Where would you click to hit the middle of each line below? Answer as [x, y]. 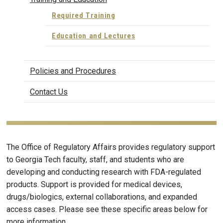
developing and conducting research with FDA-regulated [104, 172]
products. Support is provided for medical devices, [94, 185]
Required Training [84, 15]
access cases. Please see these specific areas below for [107, 210]
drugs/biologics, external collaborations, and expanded [102, 197]
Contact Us [49, 92]
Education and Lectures [94, 36]
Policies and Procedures [73, 71]
